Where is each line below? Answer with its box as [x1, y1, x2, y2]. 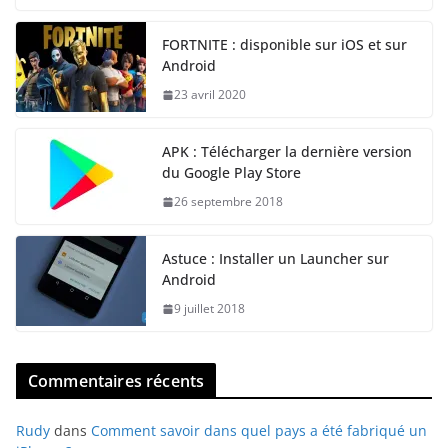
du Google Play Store [162, 163, 301, 183]
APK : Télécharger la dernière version [162, 142, 412, 162]
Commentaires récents [28, 370, 205, 393]
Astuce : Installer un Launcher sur [162, 249, 389, 269]
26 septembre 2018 [174, 193, 283, 211]
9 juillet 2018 [174, 300, 245, 318]
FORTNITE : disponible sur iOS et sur [162, 35, 407, 55]
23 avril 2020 [174, 86, 246, 104]
